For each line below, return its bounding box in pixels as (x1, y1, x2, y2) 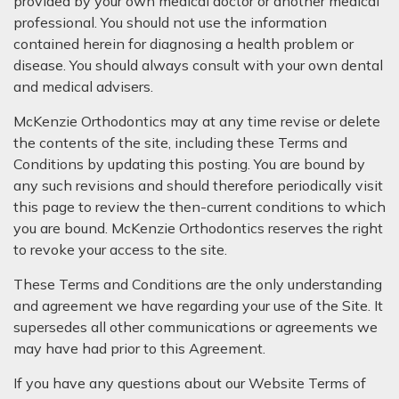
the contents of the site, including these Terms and (13, 134, 347, 151)
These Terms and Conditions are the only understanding (13, 275, 382, 293)
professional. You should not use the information (13, 13, 327, 31)
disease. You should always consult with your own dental (13, 56, 383, 74)
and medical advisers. (13, 77, 153, 95)
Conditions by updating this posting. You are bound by (13, 155, 365, 173)
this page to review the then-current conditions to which (13, 198, 386, 216)
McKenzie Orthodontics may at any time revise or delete (13, 112, 380, 130)
